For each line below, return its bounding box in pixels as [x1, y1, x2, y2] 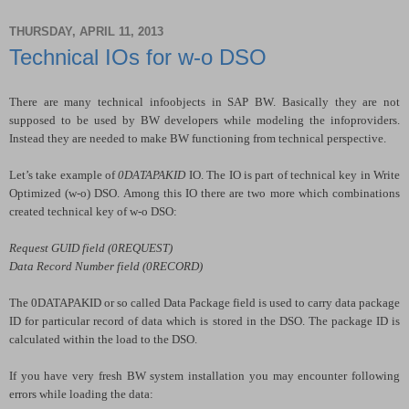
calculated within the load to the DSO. [9, 331, 197, 346]
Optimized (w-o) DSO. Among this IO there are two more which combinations [9, 185, 400, 200]
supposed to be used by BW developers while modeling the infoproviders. [9, 112, 400, 127]
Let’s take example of [9, 167, 119, 182]
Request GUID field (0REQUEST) [9, 240, 173, 255]
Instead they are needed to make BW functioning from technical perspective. [9, 131, 389, 145]
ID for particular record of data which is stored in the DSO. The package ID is [9, 313, 400, 328]
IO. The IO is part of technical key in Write [185, 167, 401, 182]
